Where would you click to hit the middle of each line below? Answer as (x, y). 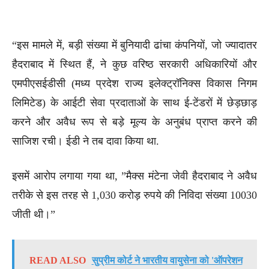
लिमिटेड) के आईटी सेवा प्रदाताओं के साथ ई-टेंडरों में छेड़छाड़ (134, 102)
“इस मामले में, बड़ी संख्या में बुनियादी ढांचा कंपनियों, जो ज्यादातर (134, 45)
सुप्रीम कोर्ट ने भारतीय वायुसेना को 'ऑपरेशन (167, 260)
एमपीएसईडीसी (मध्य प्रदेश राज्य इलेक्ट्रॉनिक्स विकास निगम (134, 83)
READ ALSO (57, 260)
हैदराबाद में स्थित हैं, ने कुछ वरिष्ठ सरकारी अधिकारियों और (134, 64)
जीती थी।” (34, 214)
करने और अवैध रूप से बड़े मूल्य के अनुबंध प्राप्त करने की (134, 122)
